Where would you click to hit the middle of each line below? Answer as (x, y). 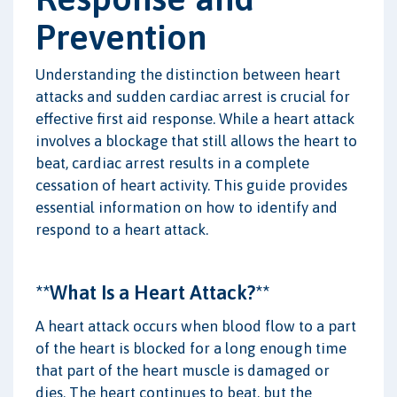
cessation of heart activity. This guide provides (191, 185)
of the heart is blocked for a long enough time (191, 348)
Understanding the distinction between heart (188, 74)
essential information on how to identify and (187, 207)
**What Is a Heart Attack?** (152, 292)
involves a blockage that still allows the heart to (196, 140)
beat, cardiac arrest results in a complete (172, 163)
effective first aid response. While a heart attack (195, 118)
